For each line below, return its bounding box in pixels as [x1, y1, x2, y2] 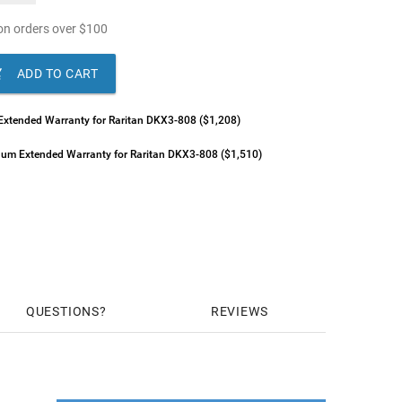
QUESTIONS [25, 304, 100, 319]
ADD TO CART [16, 66, 99, 81]
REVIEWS [210, 304, 268, 319]
